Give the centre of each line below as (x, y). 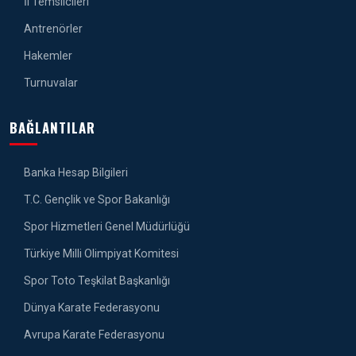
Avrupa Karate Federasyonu (93, 334)
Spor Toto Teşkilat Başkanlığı (96, 280)
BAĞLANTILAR (52, 127)
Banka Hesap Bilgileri (75, 172)
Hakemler (47, 55)
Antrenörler (52, 28)
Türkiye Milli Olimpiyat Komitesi (100, 253)
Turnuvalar (50, 82)
